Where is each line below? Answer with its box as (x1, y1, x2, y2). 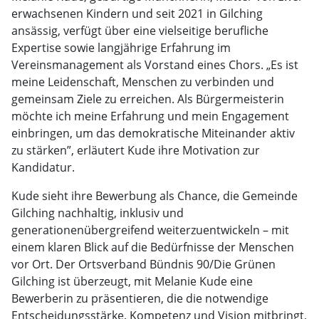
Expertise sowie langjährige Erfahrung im (11, 40, 231, 56)
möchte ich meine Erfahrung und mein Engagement (11, 108, 289, 124)
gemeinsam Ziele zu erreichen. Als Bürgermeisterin (11, 91, 284, 107)
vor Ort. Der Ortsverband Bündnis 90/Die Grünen (11, 256, 276, 272)
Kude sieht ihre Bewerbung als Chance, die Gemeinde (11, 188, 298, 204)
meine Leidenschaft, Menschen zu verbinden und (11, 74, 274, 90)
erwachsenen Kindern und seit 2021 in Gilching (11, 6, 263, 21)
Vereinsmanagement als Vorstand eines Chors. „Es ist (11, 57, 298, 73)
